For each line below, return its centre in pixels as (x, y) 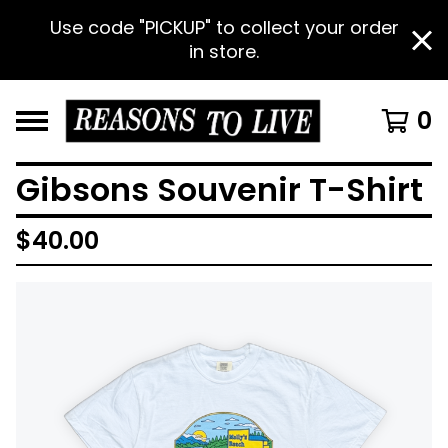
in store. (224, 51)
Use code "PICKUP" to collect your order (224, 27)
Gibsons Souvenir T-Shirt (219, 189)
